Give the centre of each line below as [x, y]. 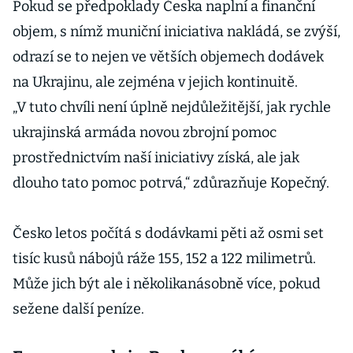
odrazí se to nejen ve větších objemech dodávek [168, 57]
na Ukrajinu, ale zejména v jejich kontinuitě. [155, 82]
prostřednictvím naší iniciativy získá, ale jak [156, 158]
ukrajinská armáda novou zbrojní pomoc [145, 132]
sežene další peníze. [78, 309]
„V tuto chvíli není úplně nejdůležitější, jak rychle [172, 107]
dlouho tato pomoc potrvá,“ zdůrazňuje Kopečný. [171, 183]
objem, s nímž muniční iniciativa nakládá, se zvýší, [176, 32]
